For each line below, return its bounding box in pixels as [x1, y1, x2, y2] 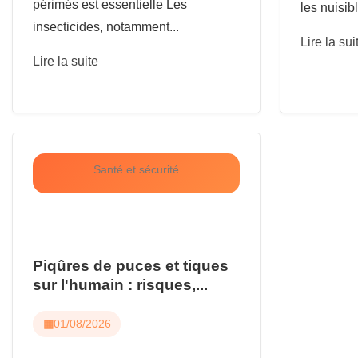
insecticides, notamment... [33, 19, 179, 34]
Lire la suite [33, 54, 98, 68]
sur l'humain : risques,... [33, 276, 208, 293]
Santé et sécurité [93, 162, 179, 176]
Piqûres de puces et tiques [33, 257, 229, 274]
